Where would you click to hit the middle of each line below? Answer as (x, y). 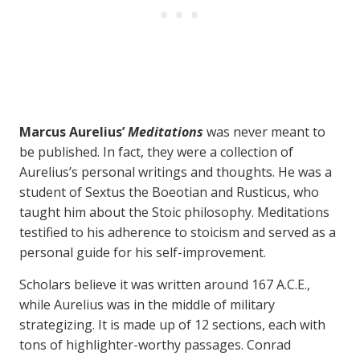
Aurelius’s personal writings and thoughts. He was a (176, 172)
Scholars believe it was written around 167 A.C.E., (165, 284)
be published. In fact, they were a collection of (156, 152)
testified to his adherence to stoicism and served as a (178, 232)
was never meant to (264, 132)
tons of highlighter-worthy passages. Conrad (155, 345)
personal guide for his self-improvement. (143, 252)
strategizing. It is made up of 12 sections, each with (172, 325)
